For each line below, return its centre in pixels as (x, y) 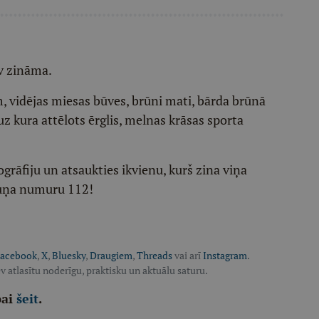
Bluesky (69, 255)
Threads (155, 255)
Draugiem (111, 255)
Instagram (225, 255)
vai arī (188, 255)
